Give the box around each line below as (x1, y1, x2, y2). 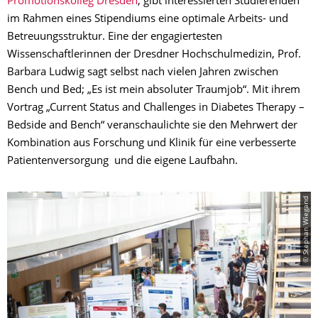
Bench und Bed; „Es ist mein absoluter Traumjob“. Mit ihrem (7, 85, 300, 97)
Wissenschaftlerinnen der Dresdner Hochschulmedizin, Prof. (7, 50, 301, 61)
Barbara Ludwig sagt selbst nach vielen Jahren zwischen (7, 67, 278, 79)
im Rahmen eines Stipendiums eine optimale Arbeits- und (7, 14, 288, 26)
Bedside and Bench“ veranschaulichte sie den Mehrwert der (7, 121, 297, 132)
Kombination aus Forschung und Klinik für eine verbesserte (7, 138, 296, 150)
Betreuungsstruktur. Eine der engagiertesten (7, 32, 222, 43)
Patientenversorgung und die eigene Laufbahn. (7, 156, 238, 168)
